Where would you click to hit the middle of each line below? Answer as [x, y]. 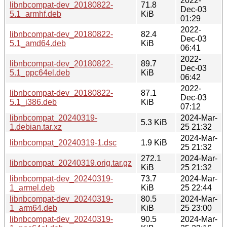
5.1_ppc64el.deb [40, 72]
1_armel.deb [32, 187]
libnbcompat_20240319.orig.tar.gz [71, 163]
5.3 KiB [154, 122]
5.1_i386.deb [33, 102]
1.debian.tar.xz [36, 127]
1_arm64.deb [33, 208]
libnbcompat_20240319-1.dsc [63, 142]
